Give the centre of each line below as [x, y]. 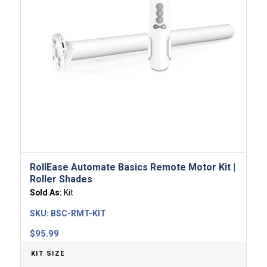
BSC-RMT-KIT [78, 213]
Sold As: [46, 192]
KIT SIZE [48, 253]
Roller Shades [61, 179]
